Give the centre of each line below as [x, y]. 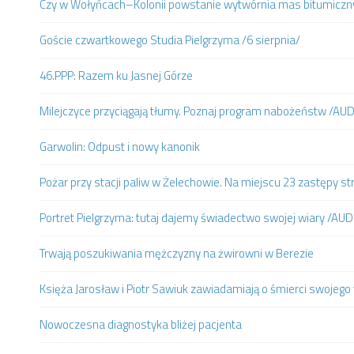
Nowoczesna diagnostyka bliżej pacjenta [141, 325]
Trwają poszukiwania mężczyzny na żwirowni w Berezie [177, 254]
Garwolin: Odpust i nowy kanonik [120, 147]
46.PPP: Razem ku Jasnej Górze [116, 76]
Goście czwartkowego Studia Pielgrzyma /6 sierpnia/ [170, 40]
